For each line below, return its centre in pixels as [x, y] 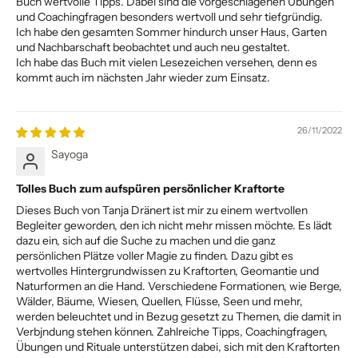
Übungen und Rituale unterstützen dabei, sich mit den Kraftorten [178, 346]
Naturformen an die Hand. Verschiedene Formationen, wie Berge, [179, 286]
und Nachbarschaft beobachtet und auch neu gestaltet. [153, 47]
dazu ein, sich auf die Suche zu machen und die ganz [146, 240]
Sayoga [70, 154]
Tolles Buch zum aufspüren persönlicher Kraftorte [150, 188]
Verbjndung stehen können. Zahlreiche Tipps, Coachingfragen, [172, 331]
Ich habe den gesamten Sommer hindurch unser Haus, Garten [171, 32]
